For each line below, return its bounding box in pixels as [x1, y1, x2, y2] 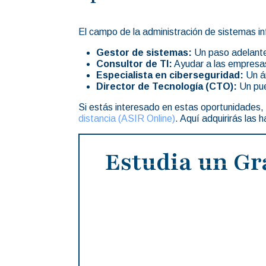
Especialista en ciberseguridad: [96, 69, 243, 80]
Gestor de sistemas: [96, 47, 192, 58]
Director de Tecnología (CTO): [96, 81, 237, 91]
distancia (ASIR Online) [78, 113, 175, 123]
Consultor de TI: [96, 58, 172, 69]
